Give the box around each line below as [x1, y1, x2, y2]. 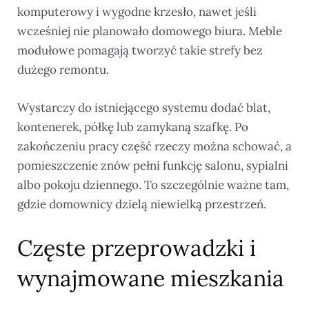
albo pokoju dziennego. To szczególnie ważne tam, [17, 177, 289, 193]
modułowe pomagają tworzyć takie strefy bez [17, 43, 263, 59]
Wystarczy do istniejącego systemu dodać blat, [17, 100, 270, 116]
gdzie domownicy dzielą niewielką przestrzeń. [17, 197, 266, 212]
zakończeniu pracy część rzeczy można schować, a [17, 139, 292, 154]
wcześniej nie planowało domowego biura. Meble [17, 23, 282, 39]
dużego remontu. [17, 62, 109, 78]
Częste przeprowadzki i [17, 233, 256, 262]
